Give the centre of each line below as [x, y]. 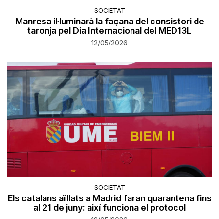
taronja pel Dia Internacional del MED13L [109, 30]
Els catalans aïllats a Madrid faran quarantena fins [109, 198]
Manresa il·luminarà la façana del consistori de [109, 21]
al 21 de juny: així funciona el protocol [109, 207]
